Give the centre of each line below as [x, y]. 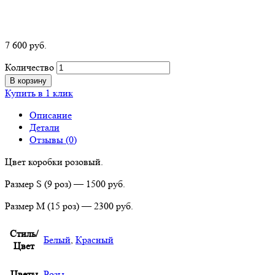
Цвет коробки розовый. [54, 162]
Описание [51, 115]
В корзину [28, 81]
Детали [45, 128]
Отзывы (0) [53, 140]
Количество [29, 68]
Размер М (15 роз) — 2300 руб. [69, 206]
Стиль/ [24, 234]
